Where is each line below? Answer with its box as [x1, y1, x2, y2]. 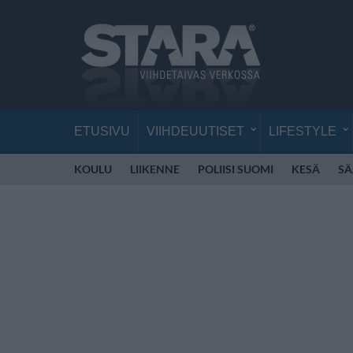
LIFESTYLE [269, 124, 336, 138]
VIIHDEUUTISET [147, 124, 244, 138]
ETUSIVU [74, 124, 130, 138]
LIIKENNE [130, 162, 180, 176]
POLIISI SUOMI [198, 162, 273, 176]
